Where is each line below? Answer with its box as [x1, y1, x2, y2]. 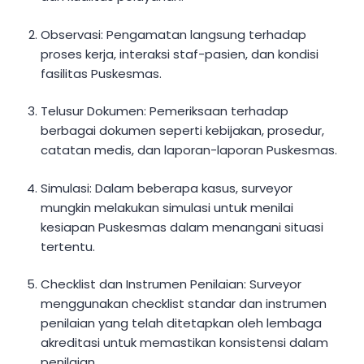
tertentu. [41, 237, 96, 255]
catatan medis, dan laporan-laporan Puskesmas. [41, 141, 338, 159]
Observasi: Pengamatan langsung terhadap [41, 25, 307, 43]
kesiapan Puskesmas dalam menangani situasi [41, 218, 324, 236]
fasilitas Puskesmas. [41, 64, 162, 82]
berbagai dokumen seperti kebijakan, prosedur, [41, 122, 325, 140]
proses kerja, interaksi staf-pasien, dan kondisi [41, 45, 319, 63]
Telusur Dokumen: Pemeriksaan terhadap [41, 102, 289, 120]
